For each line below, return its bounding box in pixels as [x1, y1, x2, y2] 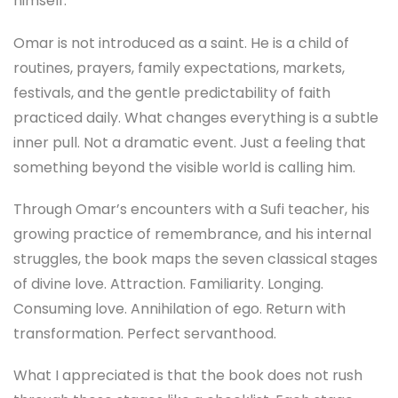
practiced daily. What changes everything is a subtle [13, 107, 378, 128]
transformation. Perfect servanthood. [13, 322, 276, 344]
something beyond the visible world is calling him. [13, 156, 355, 178]
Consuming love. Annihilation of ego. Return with [13, 298, 346, 319]
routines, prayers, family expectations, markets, [13, 57, 345, 78]
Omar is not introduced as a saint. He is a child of [13, 32, 349, 53]
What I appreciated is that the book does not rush [13, 364, 362, 386]
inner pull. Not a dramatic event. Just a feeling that [13, 131, 366, 153]
